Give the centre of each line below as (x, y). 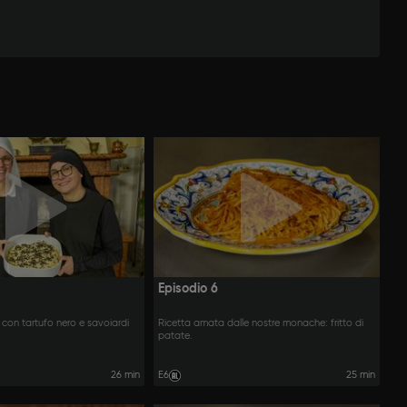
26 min (126, 375)
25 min (360, 375)
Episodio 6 (189, 289)
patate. (176, 337)
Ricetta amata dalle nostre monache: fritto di (261, 324)
